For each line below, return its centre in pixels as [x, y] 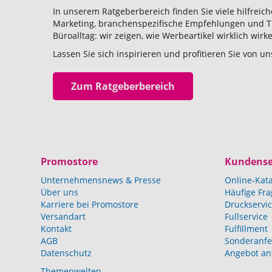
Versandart [63, 216]
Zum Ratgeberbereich [123, 86]
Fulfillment [246, 228]
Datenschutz [66, 253]
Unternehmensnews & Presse [101, 180]
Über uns [60, 192]
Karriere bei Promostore [90, 204]
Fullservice [246, 216]
